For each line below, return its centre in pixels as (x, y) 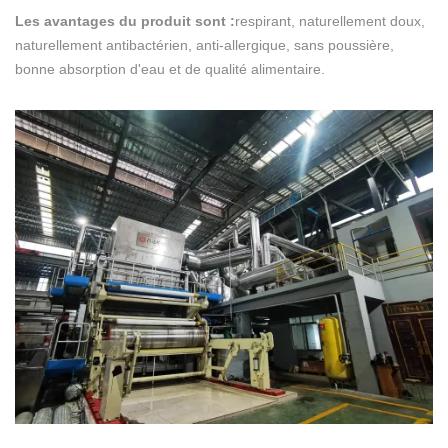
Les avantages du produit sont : (125, 21)
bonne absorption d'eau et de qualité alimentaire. (170, 69)
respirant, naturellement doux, (330, 21)
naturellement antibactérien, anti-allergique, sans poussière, (204, 45)
